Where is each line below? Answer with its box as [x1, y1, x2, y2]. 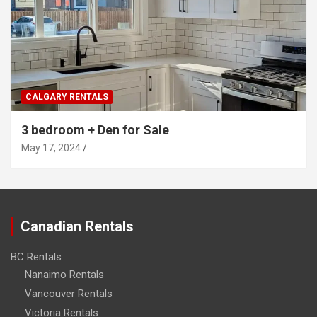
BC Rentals [11, 250, 62, 263]
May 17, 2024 [21, 142, 81, 154]
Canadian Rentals [21, 217, 134, 235]
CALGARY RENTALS [25, 91, 108, 102]
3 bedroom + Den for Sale [21, 122, 169, 137]
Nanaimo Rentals [25, 267, 104, 281]
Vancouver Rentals [25, 287, 113, 300]
